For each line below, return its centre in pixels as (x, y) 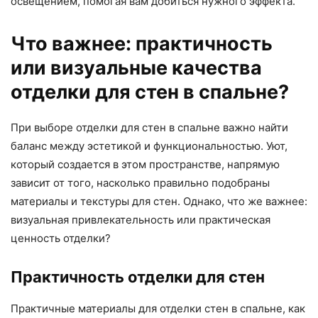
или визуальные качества (136, 67)
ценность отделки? (61, 238)
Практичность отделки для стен (138, 276)
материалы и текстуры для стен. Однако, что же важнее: (159, 201)
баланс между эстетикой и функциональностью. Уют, (149, 146)
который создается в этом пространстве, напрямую (145, 164)
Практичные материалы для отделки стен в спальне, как (158, 308)
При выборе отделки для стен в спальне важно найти (149, 127)
